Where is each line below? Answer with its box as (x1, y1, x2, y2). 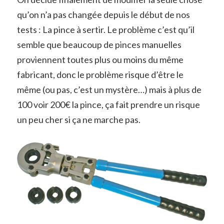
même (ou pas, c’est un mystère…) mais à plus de (16, 84, 201, 95)
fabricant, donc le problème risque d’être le (16, 69, 183, 80)
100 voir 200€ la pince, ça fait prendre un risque (16, 99, 200, 110)
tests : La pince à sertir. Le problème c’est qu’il (16, 24, 194, 35)
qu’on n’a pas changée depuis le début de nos (16, 9, 190, 20)
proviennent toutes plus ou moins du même (16, 54, 183, 65)
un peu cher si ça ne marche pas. (16, 114, 140, 125)
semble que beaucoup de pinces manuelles (16, 39, 181, 50)
